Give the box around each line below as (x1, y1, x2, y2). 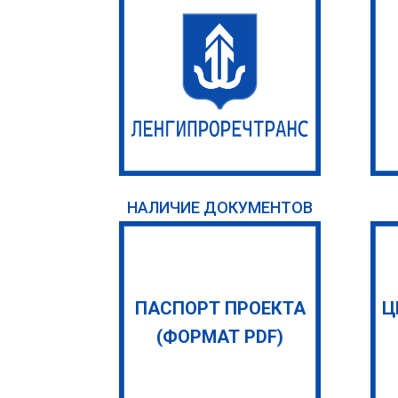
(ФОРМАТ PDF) (156, 325, 283, 347)
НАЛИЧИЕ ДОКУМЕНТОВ (127, 198, 313, 217)
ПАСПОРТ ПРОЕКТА (134, 297, 306, 319)
